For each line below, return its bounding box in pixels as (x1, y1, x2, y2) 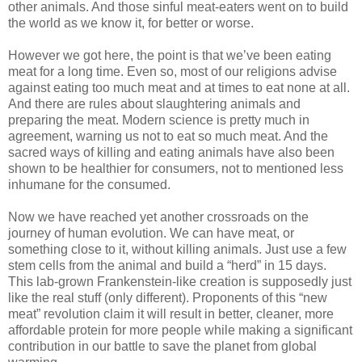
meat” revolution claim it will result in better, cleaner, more (8, 306, 334, 321)
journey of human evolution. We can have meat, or (8, 225, 294, 240)
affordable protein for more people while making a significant (8, 322, 352, 337)
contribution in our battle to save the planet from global (8, 339, 317, 353)
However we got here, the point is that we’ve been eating (8, 48, 331, 62)
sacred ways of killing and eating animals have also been (8, 145, 335, 159)
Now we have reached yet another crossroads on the (8, 209, 309, 224)
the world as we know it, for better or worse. (8, 15, 254, 30)
